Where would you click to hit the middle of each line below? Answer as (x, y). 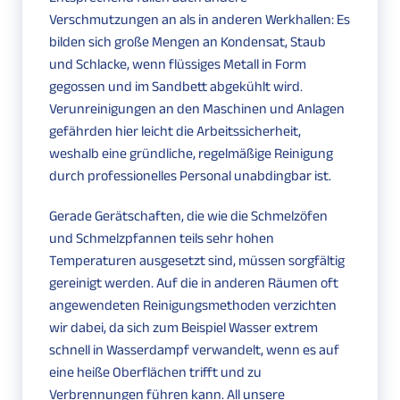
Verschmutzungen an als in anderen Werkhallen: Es (200, 20)
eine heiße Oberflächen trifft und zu (155, 372)
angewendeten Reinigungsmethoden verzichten (193, 305)
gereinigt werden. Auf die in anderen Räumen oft (194, 283)
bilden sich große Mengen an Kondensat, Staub (187, 42)
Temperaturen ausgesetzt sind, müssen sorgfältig (197, 261)
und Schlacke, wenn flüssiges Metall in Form (178, 64)
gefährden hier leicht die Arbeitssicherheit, (175, 131)
